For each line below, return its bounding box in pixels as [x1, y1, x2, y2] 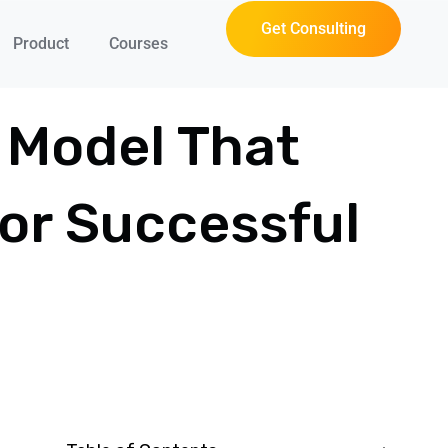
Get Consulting [261, 19, 366, 38]
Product [12, 34, 69, 53]
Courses [108, 34, 168, 53]
